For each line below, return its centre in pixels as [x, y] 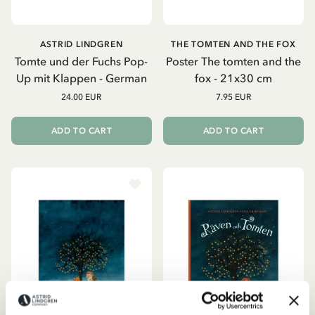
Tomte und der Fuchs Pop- [82, 61]
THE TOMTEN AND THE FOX [233, 44]
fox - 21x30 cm [233, 78]
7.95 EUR [233, 97]
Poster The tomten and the [233, 61]
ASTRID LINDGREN [82, 44]
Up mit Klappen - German [81, 78]
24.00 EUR [82, 97]
